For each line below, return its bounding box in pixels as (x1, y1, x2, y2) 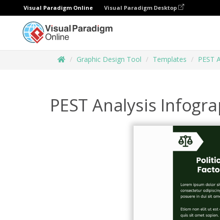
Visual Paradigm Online (24, 4, 93, 11)
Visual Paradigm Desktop (104, 4, 178, 11)
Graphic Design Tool (77, 55, 141, 64)
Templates (153, 55, 187, 64)
